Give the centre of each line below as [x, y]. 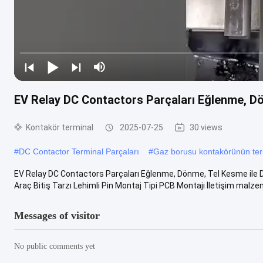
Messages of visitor [57, 215]
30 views [206, 127]
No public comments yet [55, 246]
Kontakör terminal [60, 127]
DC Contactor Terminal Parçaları [79, 151]
